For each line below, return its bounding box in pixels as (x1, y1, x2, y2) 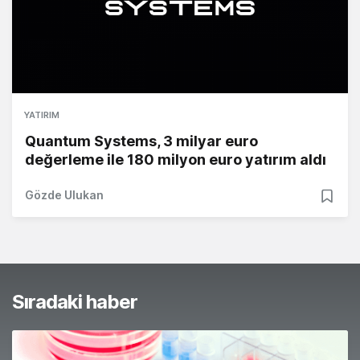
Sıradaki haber (12, 290, 137, 314)
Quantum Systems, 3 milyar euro (25, 133, 258, 150)
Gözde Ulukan (25, 188, 104, 202)
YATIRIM (24, 109, 59, 121)
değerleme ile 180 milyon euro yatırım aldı (25, 151, 326, 169)
